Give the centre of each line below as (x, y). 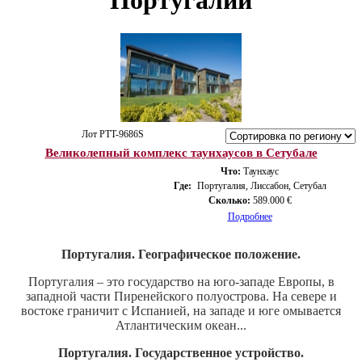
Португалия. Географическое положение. (181, 254)
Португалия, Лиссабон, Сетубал (261, 185)
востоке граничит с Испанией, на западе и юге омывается (181, 310)
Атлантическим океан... (181, 325)
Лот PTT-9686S (116, 134)
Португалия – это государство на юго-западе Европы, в (181, 281)
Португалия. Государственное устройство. (181, 352)
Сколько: (229, 200)
